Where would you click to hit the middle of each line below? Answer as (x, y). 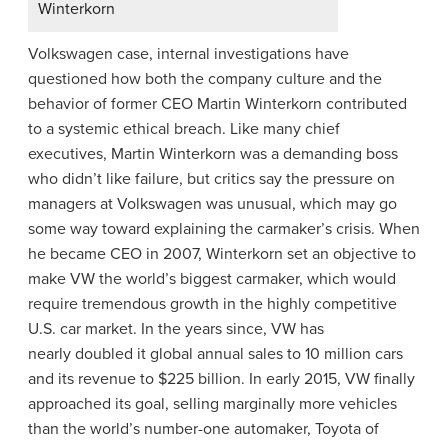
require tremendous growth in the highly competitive (212, 303)
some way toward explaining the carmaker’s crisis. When (224, 228)
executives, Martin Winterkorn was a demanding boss (213, 153)
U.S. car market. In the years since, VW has (176, 328)
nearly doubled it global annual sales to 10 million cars (215, 353)
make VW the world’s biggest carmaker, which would (212, 278)
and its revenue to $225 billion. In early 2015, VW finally (221, 378)
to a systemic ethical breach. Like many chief (184, 128)
